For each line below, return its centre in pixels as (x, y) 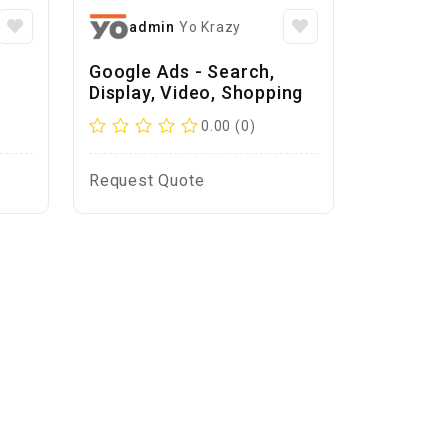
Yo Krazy (210, 27)
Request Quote (146, 180)
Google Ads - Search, (181, 71)
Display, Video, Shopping (196, 92)
